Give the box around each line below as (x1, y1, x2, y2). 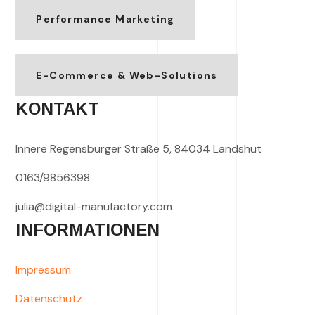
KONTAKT (15, 99, 100, 119)
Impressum (15, 262, 72, 278)
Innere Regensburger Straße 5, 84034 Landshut (15, 141, 262, 157)
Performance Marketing (36, 13, 175, 26)
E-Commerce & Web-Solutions (36, 69, 218, 82)
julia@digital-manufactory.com (15, 199, 173, 214)
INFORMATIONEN (15, 220, 160, 240)
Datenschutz (15, 291, 83, 307)
